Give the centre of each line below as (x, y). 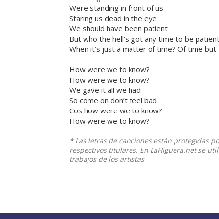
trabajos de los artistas (107, 159)
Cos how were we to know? (116, 111)
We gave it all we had (105, 90)
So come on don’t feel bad (113, 100)
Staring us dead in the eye (113, 18)
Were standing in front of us (116, 8)
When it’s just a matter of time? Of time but (143, 49)
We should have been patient (119, 29)
